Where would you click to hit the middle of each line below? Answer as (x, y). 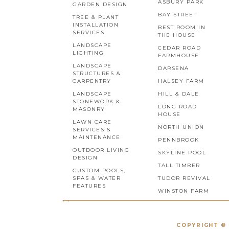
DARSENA (174, 68)
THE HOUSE (177, 35)
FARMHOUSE (179, 55)
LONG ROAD (178, 106)
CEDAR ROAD (180, 48)
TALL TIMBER (179, 165)
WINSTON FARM (184, 191)
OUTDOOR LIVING (101, 150)
